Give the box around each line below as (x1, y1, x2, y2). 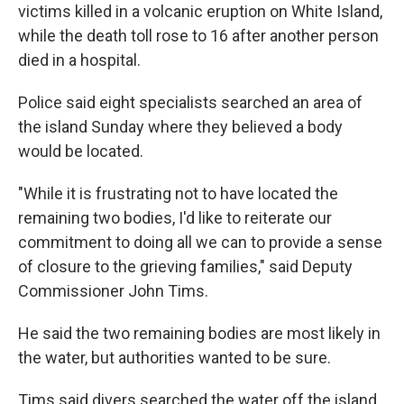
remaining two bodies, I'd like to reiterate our (18, 208, 332, 227)
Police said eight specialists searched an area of (18, 93, 363, 112)
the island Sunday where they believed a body (18, 117, 343, 136)
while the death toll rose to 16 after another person (18, 26, 379, 45)
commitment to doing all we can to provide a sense (18, 233, 382, 252)
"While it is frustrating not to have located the (18, 184, 338, 203)
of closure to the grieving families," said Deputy (18, 257, 353, 276)
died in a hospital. (18, 50, 141, 69)
